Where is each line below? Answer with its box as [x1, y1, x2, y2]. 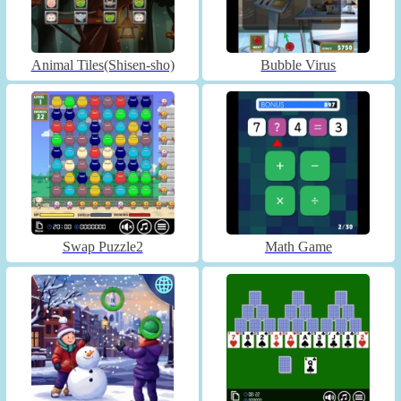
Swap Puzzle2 [62, 239, 143, 255]
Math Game [264, 239, 332, 255]
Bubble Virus [260, 56, 337, 73]
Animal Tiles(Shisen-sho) [30, 56, 175, 73]
